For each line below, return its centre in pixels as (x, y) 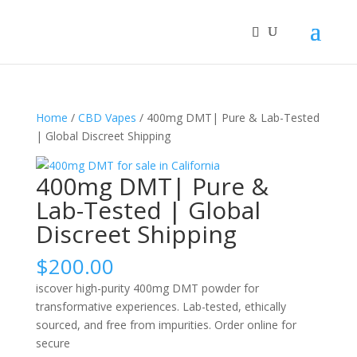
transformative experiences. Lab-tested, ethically (161, 306)
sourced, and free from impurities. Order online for (166, 325)
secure (53, 343)
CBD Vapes (107, 118)
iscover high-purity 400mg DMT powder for (147, 288)
